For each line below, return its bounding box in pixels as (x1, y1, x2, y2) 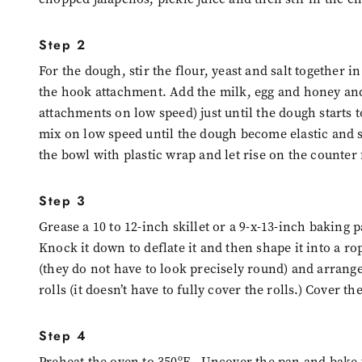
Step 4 (39, 326, 87, 345)
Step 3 (39, 191, 86, 210)
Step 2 (39, 35, 86, 54)
